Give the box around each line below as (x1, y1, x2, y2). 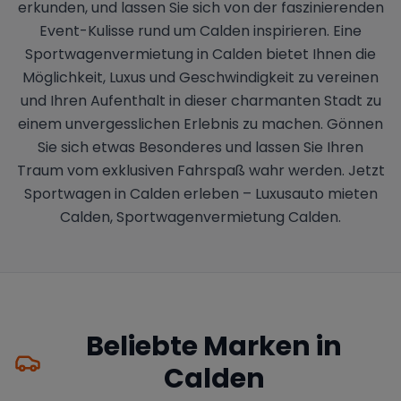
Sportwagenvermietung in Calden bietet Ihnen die (25, 43, 376, 64)
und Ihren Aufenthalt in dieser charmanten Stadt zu (20, 90, 381, 111)
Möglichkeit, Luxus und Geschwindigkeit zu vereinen (22, 66, 379, 88)
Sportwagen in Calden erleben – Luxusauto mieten (23, 183, 378, 204)
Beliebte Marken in (86, 327, 343, 365)
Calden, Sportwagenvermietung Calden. (60, 206, 341, 227)
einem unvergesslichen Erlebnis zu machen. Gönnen (18, 113, 383, 134)
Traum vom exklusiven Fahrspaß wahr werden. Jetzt (16, 159, 385, 181)
